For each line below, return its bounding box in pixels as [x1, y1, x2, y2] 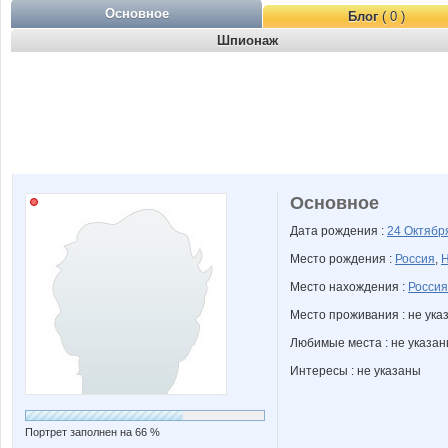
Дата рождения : [290, 224, 387, 238]
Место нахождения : [290, 280, 408, 294]
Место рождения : [290, 252, 395, 266]
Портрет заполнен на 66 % [25, 426, 160, 438]
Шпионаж [216, 33, 278, 48]
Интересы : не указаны [290, 364, 421, 378]
